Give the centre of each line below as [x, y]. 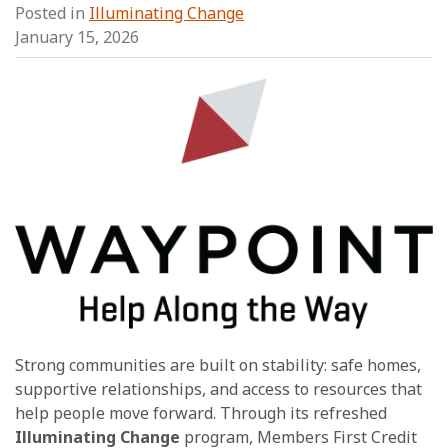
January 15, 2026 [77, 37]
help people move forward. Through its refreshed [201, 412]
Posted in [52, 13]
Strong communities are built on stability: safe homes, [218, 364]
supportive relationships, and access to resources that [218, 388]
